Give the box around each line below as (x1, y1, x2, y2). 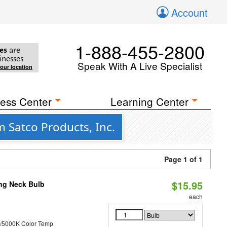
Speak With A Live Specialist (78, 59, 202, 72)
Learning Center (110, 94, 189, 109)
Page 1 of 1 (164, 154, 203, 164)
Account (171, 5, 208, 20)
